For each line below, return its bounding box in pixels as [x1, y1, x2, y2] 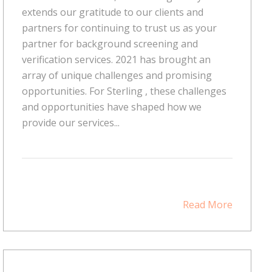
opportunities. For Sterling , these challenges [21, 84, 226, 98]
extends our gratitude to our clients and [21, 5, 203, 19]
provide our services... [21, 115, 120, 129]
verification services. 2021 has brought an [21, 52, 211, 66]
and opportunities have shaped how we [21, 100, 202, 114]
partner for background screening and [21, 36, 198, 50]
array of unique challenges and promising [21, 68, 212, 82]
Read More [182, 197, 233, 211]
